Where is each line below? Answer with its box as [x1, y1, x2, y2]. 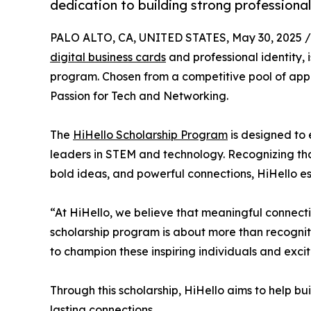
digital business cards [50, 50, 166, 65]
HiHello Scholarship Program [73, 128, 228, 142]
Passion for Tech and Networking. [50, 89, 228, 103]
